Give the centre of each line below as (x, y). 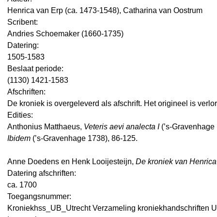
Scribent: (23, 22)
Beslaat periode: (35, 68)
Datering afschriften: (42, 173)
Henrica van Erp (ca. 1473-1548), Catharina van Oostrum (105, 10)
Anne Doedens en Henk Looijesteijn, (71, 161)
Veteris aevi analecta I (122, 126)
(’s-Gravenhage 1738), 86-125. (84, 138)
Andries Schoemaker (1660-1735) (65, 33)
